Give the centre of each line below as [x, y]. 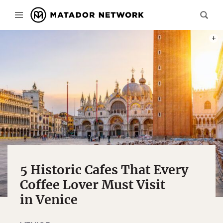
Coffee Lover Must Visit [93, 185]
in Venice [49, 200]
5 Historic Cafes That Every [104, 170]
